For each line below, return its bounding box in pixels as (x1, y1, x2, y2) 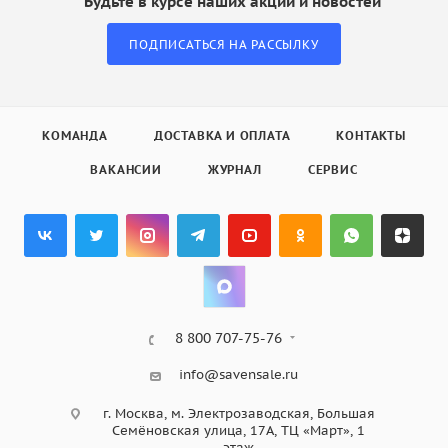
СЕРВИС (307, 162, 358, 178)
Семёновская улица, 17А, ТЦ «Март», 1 (112, 422, 365, 440)
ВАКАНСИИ (90, 162, 162, 178)
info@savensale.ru (179, 366, 298, 384)
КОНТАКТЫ (336, 128, 406, 144)
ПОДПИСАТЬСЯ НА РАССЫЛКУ (129, 37, 319, 53)
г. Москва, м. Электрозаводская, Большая (102, 405, 375, 423)
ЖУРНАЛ (207, 162, 262, 178)
